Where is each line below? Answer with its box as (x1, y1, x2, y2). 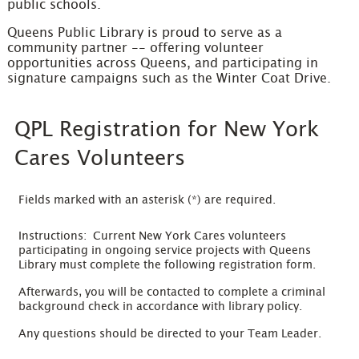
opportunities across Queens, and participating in (7, 57, 319, 71)
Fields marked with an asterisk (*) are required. (18, 195, 276, 207)
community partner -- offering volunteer (7, 42, 264, 55)
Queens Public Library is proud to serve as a (7, 26, 283, 40)
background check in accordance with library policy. (18, 301, 305, 313)
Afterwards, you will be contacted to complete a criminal (18, 287, 325, 299)
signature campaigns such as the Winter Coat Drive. (7, 72, 332, 86)
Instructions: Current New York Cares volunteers (18, 231, 286, 243)
